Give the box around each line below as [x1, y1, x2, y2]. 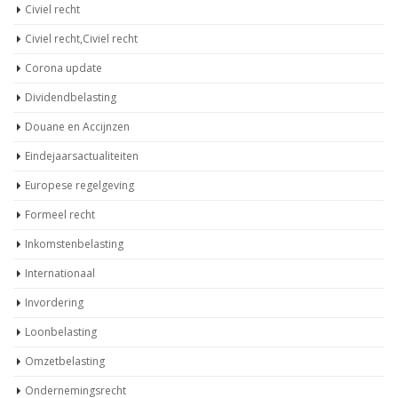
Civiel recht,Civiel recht [25, 31, 138, 47]
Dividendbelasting [25, 90, 116, 106]
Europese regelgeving [25, 178, 134, 194]
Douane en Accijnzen [25, 119, 130, 135]
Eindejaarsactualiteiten [25, 148, 139, 164]
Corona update [25, 60, 102, 76]
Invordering [25, 295, 84, 311]
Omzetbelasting [25, 354, 105, 370]
